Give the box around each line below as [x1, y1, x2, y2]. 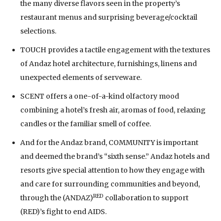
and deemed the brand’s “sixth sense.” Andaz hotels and [20, 151, 210, 161]
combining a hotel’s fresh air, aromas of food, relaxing [20, 105, 206, 114]
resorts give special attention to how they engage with [20, 165, 205, 175]
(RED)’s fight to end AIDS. [20, 207, 107, 216]
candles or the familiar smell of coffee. [20, 119, 151, 128]
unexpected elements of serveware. [20, 73, 142, 82]
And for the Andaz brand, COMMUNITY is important [20, 138, 198, 147]
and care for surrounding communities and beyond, [20, 179, 200, 188]
